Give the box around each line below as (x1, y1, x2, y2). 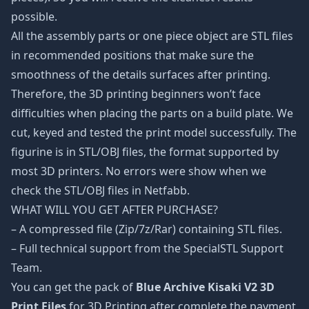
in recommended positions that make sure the (11, 48, 254, 63)
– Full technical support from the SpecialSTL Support (11, 241, 283, 256)
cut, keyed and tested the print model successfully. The (11, 125, 297, 140)
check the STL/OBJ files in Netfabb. (11, 183, 190, 198)
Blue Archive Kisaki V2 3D (136, 279, 275, 295)
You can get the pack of (11, 279, 136, 295)
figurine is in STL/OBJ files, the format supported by (11, 144, 279, 159)
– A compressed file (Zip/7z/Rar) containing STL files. (11, 221, 282, 237)
